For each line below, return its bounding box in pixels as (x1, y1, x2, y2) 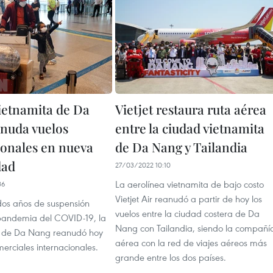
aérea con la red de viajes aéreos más (115, 236, 267, 249)
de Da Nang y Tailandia (115, 138, 247, 155)
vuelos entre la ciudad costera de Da (115, 207, 260, 219)
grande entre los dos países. (115, 251, 226, 263)
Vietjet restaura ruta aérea (115, 101, 266, 118)
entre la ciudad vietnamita (115, 119, 264, 136)
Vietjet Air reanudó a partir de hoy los (115, 193, 262, 205)
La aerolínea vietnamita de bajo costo (115, 178, 264, 190)
